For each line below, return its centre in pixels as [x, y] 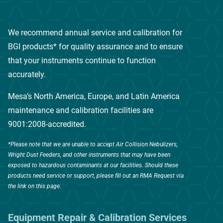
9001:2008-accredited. [47, 124]
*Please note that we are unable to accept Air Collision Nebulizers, [93, 144]
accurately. [27, 74]
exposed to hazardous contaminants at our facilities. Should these [93, 165]
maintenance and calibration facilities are [81, 110]
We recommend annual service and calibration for [95, 32]
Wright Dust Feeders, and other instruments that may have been [89, 155]
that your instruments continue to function [82, 60]
